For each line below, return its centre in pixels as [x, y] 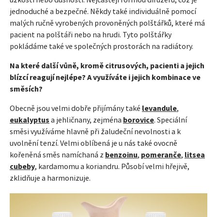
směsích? [26, 88]
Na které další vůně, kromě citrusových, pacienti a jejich [107, 65]
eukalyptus [30, 119]
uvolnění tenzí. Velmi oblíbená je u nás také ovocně [93, 143]
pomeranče [161, 154]
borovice [139, 119]
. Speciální [170, 119]
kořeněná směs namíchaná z [57, 154]
